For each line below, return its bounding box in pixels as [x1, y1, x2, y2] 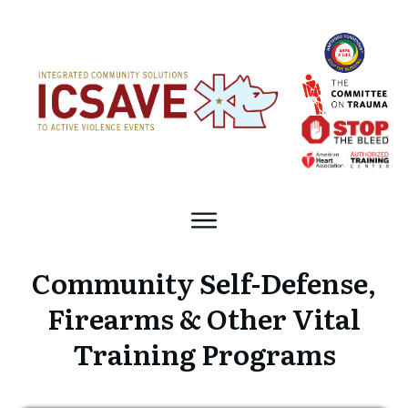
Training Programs [72, 333, 336, 374]
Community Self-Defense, [32, 262, 376, 303]
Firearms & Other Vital [47, 298, 361, 339]
